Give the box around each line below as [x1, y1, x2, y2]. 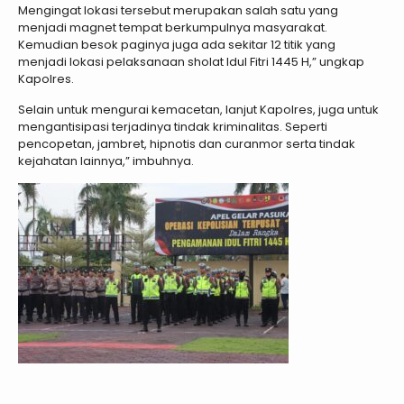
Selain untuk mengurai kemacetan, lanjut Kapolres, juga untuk [18, 101, 379, 119]
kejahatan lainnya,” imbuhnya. [18, 152, 194, 170]
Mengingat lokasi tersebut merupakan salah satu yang [18, 2, 338, 20]
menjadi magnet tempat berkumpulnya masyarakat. [18, 19, 327, 37]
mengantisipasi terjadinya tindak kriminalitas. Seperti [18, 118, 327, 136]
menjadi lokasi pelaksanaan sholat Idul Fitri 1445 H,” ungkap [18, 53, 364, 71]
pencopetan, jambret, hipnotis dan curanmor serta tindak [18, 135, 355, 153]
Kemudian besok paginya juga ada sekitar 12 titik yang [18, 36, 335, 54]
